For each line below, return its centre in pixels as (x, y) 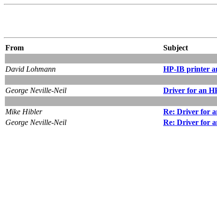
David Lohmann (31, 69)
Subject (176, 47)
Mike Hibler (24, 111)
